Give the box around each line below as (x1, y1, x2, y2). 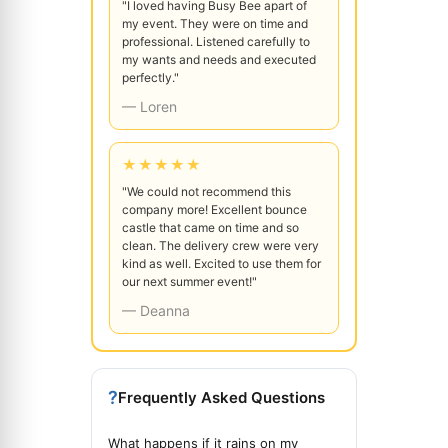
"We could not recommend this (122, 183, 291, 199)
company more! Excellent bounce (122, 201, 307, 217)
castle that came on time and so (122, 219, 299, 235)
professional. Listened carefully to (122, 33, 310, 49)
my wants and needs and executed (122, 51, 316, 67)
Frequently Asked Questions (118, 387, 325, 407)
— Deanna (122, 301, 190, 319)
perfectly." (122, 69, 179, 85)
